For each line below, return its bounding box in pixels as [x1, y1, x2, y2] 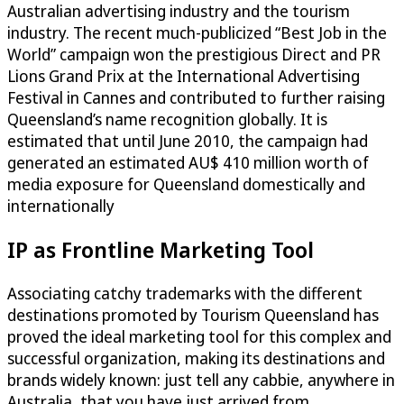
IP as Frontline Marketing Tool [7, 234, 314, 265]
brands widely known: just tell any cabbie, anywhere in [7, 369, 395, 391]
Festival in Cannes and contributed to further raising [7, 87, 385, 109]
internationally [7, 195, 115, 217]
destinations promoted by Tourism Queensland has [7, 304, 379, 326]
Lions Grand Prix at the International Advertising [7, 65, 360, 87]
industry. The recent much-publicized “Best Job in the [7, 22, 387, 44]
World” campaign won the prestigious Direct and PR [7, 43, 381, 66]
